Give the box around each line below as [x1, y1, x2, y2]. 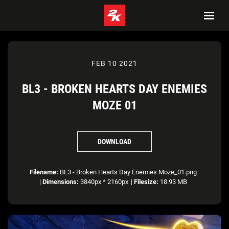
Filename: [30, 168, 58, 176]
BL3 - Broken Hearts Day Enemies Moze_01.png [58, 168, 197, 176]
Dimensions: [42, 178, 79, 186]
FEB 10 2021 [91, 59, 138, 67]
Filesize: [134, 178, 158, 186]
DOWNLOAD [98, 137, 131, 146]
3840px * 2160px [79, 178, 128, 186]
